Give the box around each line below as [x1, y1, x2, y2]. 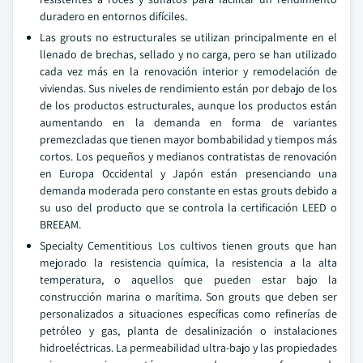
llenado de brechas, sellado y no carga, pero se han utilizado [40, 47, 337, 62]
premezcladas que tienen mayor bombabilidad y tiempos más [40, 132, 337, 147]
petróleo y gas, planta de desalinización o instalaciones [40, 323, 337, 338]
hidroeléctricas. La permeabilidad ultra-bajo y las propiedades [40, 340, 337, 355]
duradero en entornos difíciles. [40, 9, 187, 23]
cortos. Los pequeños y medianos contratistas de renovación [40, 149, 337, 164]
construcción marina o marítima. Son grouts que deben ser [40, 289, 337, 304]
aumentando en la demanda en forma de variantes [40, 115, 337, 130]
